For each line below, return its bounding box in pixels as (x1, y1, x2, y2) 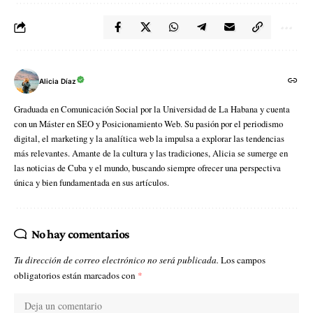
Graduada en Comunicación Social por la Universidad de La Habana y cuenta (14, 103, 290, 116)
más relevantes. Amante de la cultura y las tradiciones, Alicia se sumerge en (14, 147, 288, 160)
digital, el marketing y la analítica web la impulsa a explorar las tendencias (14, 132, 284, 145)
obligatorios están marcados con (14, 269, 138, 282)
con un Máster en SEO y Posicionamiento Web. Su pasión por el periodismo (14, 117, 283, 131)
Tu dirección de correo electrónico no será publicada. (14, 254, 219, 267)
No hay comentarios (31, 227, 129, 242)
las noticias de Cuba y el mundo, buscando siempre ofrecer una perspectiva (14, 161, 281, 175)
